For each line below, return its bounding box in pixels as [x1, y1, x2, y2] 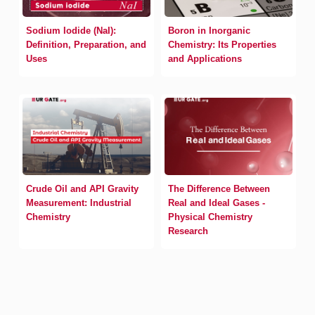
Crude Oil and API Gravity [26, 184, 139, 194]
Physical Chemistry [168, 212, 252, 222]
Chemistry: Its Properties [168, 39, 276, 50]
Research [168, 226, 208, 236]
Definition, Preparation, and [26, 39, 147, 50]
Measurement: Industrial [26, 198, 132, 208]
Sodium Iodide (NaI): [26, 25, 117, 36]
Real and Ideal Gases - [168, 198, 265, 208]
